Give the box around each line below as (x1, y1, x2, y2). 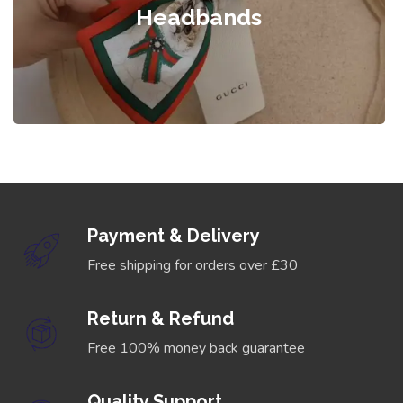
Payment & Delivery (87, 224, 260, 246)
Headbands (136, 4, 263, 31)
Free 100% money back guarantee (87, 337, 305, 358)
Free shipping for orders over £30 (87, 255, 298, 275)
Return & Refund (87, 307, 234, 329)
